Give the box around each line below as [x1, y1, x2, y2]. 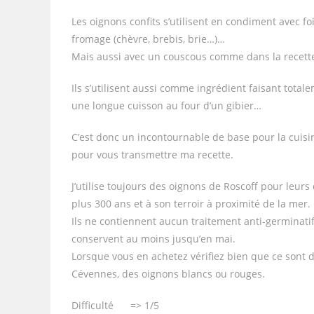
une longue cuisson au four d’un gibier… [71, 99, 261, 112]
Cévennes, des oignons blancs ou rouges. [71, 267, 265, 280]
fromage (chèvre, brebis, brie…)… [71, 32, 225, 46]
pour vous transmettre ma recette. [71, 148, 233, 161]
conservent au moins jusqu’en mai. [71, 232, 235, 245]
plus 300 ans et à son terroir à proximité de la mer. [71, 197, 310, 210]
